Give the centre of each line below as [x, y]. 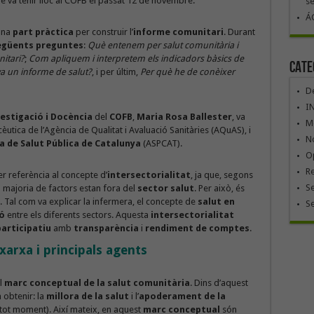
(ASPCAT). [162, 144]
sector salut [165, 189]
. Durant [239, 32]
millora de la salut [87, 296]
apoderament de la [182, 296]
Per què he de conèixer [187, 72]
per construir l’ [103, 32]
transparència [106, 228]
